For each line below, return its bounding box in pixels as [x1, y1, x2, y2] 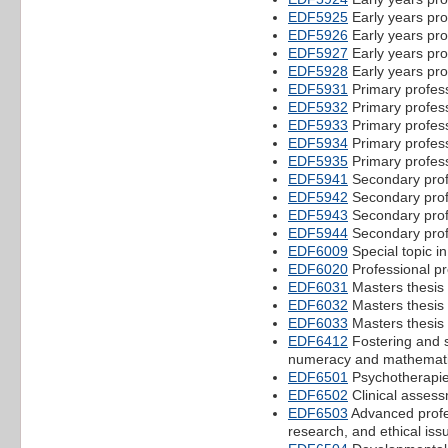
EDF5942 [288, 188, 348, 205]
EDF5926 [288, 26, 348, 43]
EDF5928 [288, 62, 348, 79]
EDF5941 [288, 170, 348, 187]
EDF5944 [288, 224, 348, 241]
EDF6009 [288, 242, 348, 259]
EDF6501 [288, 368, 348, 385]
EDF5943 [288, 206, 348, 223]
